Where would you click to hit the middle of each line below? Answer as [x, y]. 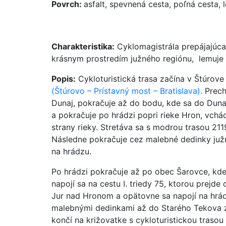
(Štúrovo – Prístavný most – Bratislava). [127, 91]
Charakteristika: [83, 46]
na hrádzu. [71, 151]
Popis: [64, 78]
